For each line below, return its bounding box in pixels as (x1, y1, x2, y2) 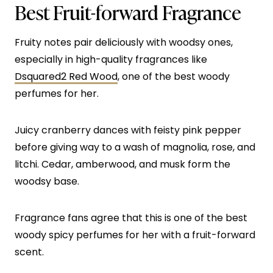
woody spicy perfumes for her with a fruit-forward (15, 228, 255, 243)
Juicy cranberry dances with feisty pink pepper (15, 123, 241, 138)
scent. (15, 245, 44, 260)
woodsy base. (15, 174, 79, 189)
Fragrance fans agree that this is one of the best (15, 211, 247, 225)
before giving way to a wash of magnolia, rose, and (15, 140, 255, 155)
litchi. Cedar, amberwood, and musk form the (15, 157, 230, 172)
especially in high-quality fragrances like (15, 52, 207, 67)
